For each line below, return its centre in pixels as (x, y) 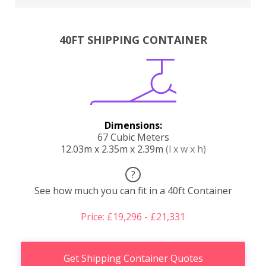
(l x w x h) (186, 149)
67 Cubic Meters (133, 137)
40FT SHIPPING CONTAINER (133, 40)
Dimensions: (133, 126)
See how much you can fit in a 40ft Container (133, 191)
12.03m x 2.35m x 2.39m (113, 149)
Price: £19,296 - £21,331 (133, 217)
